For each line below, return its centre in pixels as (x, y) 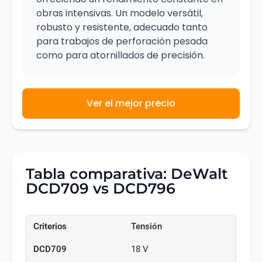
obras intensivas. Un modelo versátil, (120, 13)
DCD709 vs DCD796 (101, 188)
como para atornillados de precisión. (120, 55)
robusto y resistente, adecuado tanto (122, 27)
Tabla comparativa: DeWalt (127, 173)
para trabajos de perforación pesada (122, 41)
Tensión (146, 226)
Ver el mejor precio (131, 103)
